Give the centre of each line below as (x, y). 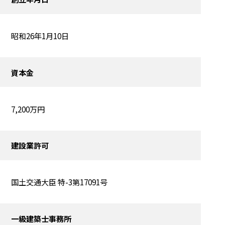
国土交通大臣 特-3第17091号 (59, 182)
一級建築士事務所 (41, 218)
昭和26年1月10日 (40, 36)
